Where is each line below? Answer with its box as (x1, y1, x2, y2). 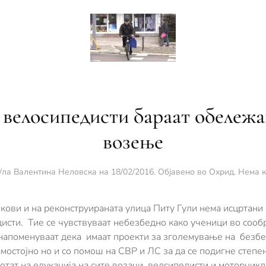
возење (103, 128, 163, 154)
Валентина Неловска (14, 166, 97, 178)
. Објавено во (154, 166, 209, 178)
